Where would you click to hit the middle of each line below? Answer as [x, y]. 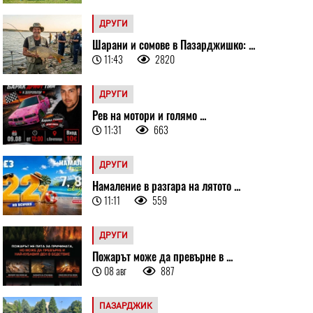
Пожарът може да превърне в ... [162, 256]
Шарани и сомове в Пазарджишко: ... [173, 44]
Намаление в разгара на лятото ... [166, 185]
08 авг [116, 270]
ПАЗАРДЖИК [125, 306]
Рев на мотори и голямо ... [149, 115]
